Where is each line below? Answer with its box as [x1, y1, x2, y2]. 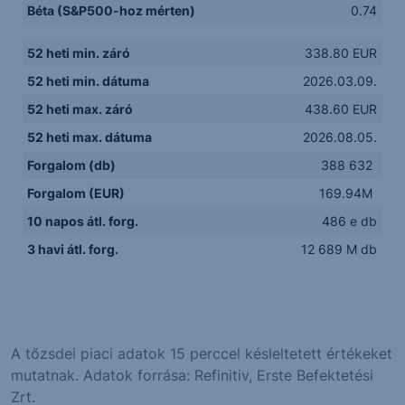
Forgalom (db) [27, 156, 117, 173]
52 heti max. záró [27, 100, 134, 117]
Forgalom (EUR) [27, 184, 126, 201]
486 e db [322, 212, 378, 229]
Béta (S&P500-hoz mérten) [27, 2, 196, 18]
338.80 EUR [305, 44, 378, 61]
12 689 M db [301, 240, 378, 257]
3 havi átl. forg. [27, 240, 119, 257]
